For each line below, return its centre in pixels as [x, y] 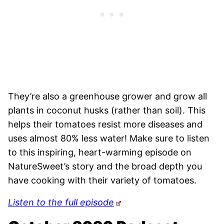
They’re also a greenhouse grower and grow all [107, 96]
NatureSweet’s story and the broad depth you [105, 166]
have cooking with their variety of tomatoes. [102, 180]
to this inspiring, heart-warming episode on [100, 152]
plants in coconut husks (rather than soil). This [107, 110]
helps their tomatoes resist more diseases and [105, 124]
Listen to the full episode [61, 202]
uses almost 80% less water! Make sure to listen [109, 138]
